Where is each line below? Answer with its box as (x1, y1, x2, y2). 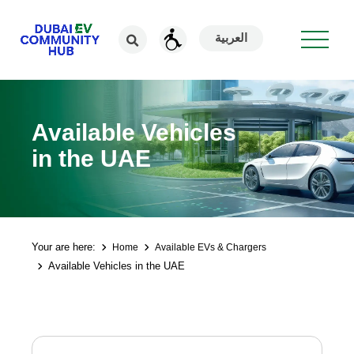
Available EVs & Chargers (155, 243, 267, 252)
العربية (215, 31, 248, 44)
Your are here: (32, 241, 96, 253)
